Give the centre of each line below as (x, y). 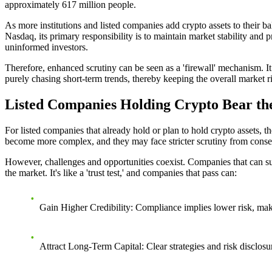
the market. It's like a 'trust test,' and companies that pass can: (121, 173)
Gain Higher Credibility (85, 208)
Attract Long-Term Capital (90, 246)
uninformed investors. (46, 47)
